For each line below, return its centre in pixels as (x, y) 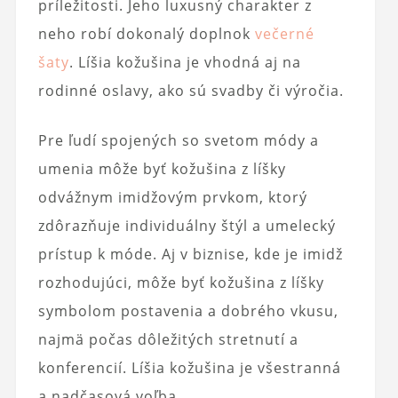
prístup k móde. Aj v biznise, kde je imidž (190, 254)
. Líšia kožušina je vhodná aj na (185, 62)
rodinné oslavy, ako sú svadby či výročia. (191, 90)
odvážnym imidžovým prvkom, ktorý (172, 197)
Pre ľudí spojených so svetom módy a (178, 140)
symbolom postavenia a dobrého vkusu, (188, 310)
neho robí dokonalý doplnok (146, 33)
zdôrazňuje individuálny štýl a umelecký (187, 225)
